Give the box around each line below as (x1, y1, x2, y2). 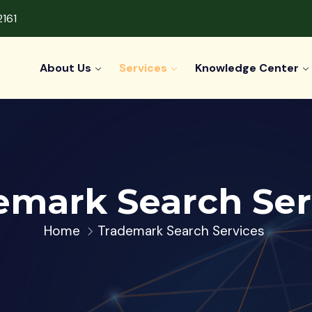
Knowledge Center (195, 61, 299, 75)
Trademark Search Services (97, 222, 265, 240)
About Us (40, 61, 92, 75)
